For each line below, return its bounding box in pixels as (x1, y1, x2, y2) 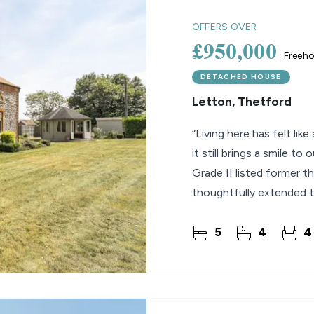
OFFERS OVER (192, 21, 257, 33)
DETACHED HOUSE (200, 72, 282, 81)
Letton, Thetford (192, 95, 292, 109)
